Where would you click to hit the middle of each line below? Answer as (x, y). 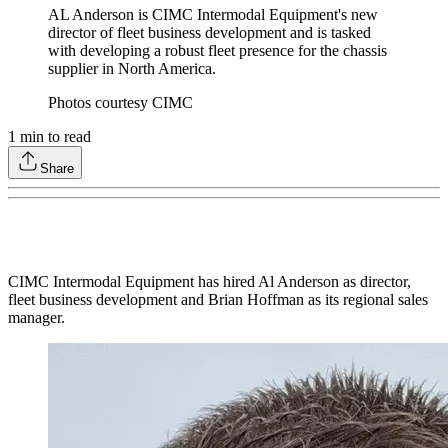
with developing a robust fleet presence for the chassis (217, 51)
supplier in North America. (132, 69)
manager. (36, 318)
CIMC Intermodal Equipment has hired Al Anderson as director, (209, 282)
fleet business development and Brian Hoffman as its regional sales (218, 300)
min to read (53, 137)
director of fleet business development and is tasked (209, 33)
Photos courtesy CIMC (120, 103)
